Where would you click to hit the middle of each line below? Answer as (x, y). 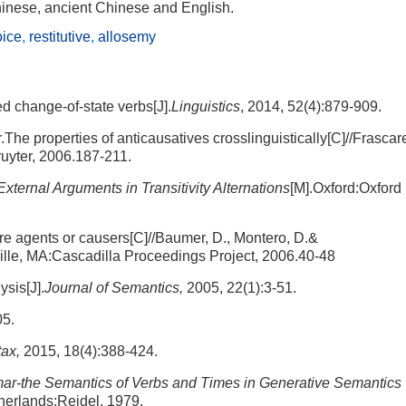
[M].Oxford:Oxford (346, 188)
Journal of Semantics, (114, 288)
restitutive (60, 37)
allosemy (127, 37)
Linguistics (206, 106)
